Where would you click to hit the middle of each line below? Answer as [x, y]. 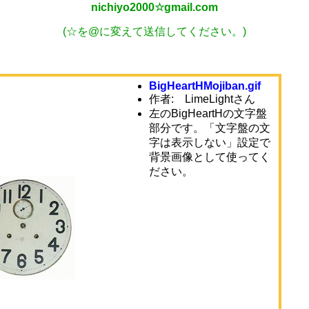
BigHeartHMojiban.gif [205, 86]
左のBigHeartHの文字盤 [208, 113]
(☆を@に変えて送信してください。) [154, 31]
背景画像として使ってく [210, 157]
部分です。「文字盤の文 [210, 128]
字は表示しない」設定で [210, 142]
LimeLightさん [220, 99]
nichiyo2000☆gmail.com [154, 7]
